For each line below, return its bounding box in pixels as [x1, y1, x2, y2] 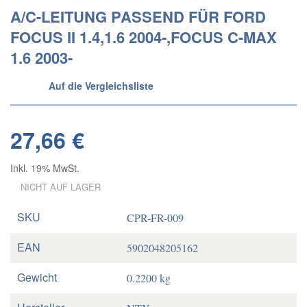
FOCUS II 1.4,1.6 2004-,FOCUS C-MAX [10, 26, 277, 48]
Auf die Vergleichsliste [49, 79, 153, 93]
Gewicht [17, 269, 57, 285]
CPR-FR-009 [127, 210, 184, 225]
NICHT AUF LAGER [21, 180, 101, 193]
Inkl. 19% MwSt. [10, 161, 79, 175]
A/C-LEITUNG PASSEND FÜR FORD [10, 5, 266, 27]
